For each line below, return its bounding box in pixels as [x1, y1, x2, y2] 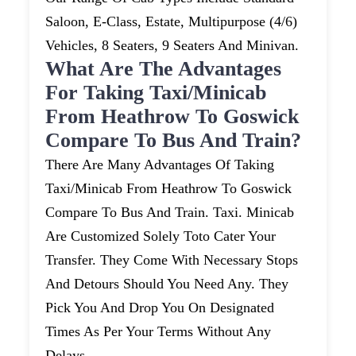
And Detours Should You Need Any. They [45, 276, 289, 292]
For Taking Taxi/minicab [45, 81, 267, 105]
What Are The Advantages [45, 57, 282, 81]
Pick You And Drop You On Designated [45, 300, 275, 316]
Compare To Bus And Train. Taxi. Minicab [45, 204, 295, 221]
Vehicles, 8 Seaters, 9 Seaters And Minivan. [45, 37, 300, 54]
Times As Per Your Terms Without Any [45, 323, 272, 340]
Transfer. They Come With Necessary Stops [45, 252, 299, 269]
